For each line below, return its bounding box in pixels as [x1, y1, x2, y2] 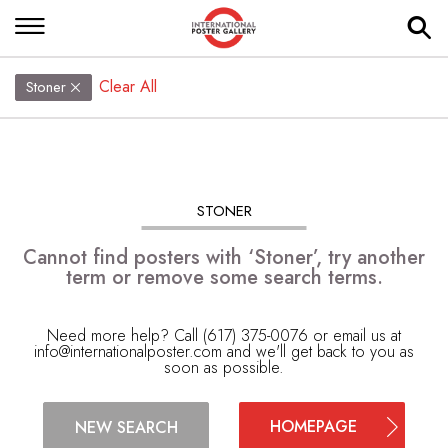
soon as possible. [164, 356, 284, 379]
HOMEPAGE [269, 415, 357, 438]
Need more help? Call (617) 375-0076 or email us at [47, 324, 401, 347]
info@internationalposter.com [34, 340, 222, 363]
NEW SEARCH [74, 415, 178, 439]
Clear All [99, 75, 158, 98]
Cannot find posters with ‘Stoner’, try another [23, 243, 425, 272]
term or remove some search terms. [65, 263, 383, 292]
